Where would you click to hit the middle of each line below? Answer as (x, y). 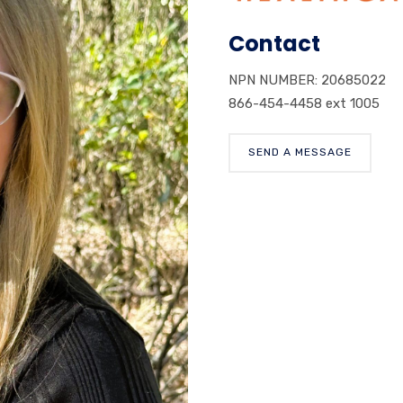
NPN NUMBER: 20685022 (307, 80)
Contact (274, 43)
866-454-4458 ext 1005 (304, 103)
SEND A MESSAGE (300, 152)
